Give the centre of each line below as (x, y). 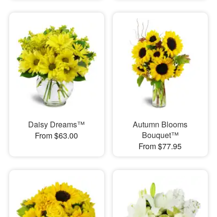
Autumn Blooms (160, 124)
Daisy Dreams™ (57, 124)
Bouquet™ (160, 135)
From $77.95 (160, 146)
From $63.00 (57, 136)
